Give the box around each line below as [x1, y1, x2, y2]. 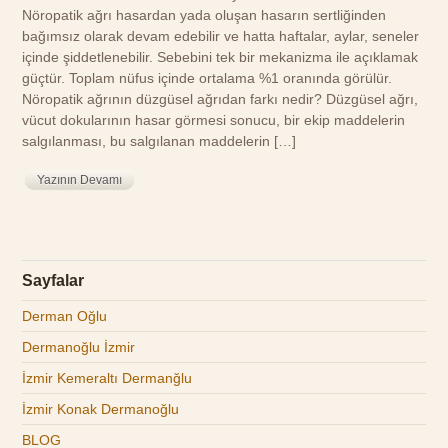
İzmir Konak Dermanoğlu [22, 401, 180, 418]
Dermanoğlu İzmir [22, 339, 136, 356]
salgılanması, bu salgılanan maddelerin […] [22, 133, 297, 149]
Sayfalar [22, 272, 85, 290]
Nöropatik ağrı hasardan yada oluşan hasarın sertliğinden [22, 7, 387, 23]
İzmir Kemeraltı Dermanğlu [22, 370, 193, 387]
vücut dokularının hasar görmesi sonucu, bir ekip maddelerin [22, 112, 406, 128]
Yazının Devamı [37, 173, 123, 188]
